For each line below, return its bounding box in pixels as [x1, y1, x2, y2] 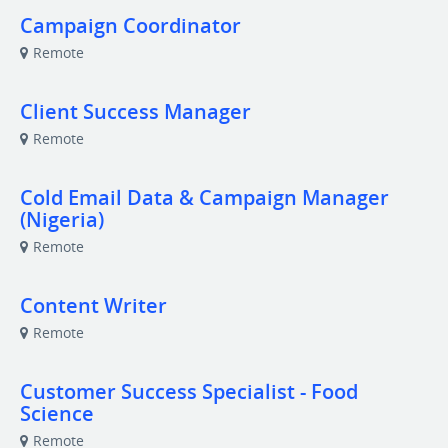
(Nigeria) [20, 206, 104, 233]
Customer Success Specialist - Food [20, 378, 358, 405]
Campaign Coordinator [20, 12, 241, 39]
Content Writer [20, 292, 167, 319]
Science [20, 400, 94, 427]
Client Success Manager [20, 98, 251, 125]
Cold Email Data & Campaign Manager [20, 184, 389, 211]
